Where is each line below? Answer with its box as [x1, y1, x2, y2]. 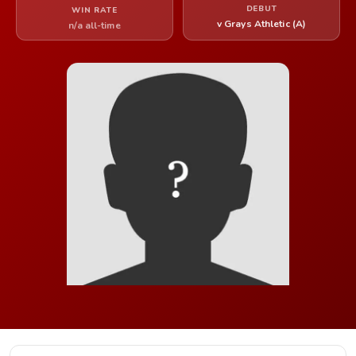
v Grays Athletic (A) [216, 17, 307, 30]
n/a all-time [68, 19, 121, 32]
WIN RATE [72, 5, 118, 16]
